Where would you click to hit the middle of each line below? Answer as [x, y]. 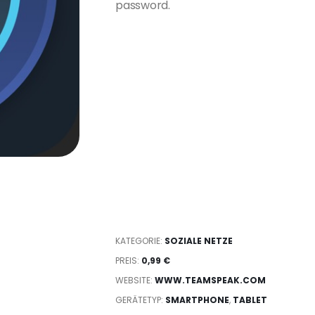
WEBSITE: [135, 280]
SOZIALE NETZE [199, 241]
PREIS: [129, 261]
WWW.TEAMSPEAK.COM [211, 280]
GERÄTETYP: [141, 300]
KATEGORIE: [140, 241]
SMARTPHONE [198, 300]
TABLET [250, 300]
